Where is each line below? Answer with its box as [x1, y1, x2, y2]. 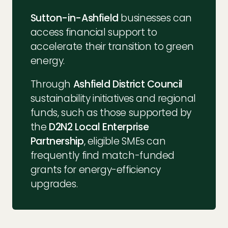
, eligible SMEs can [83, 134, 166, 148]
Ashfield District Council [73, 77, 183, 91]
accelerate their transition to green [30, 39, 194, 53]
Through [30, 77, 73, 91]
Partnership [30, 134, 84, 148]
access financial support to [30, 25, 157, 39]
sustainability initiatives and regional [30, 91, 196, 105]
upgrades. [30, 177, 78, 191]
